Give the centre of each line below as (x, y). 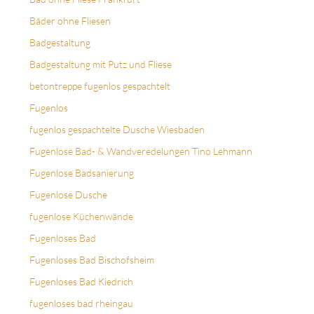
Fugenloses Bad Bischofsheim (92, 260)
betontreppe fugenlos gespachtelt (100, 86)
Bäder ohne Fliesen (70, 21)
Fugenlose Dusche (68, 195)
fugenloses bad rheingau (81, 303)
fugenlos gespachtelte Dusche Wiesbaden (117, 130)
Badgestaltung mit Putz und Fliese (101, 64)
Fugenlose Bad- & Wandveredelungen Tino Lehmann (141, 151)
